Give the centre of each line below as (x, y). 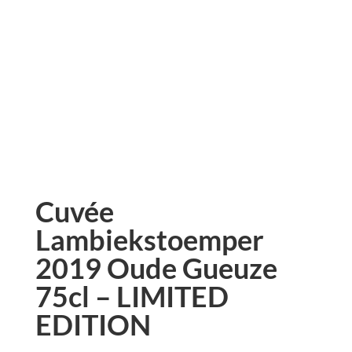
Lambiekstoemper (149, 239)
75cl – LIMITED (132, 296)
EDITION (93, 324)
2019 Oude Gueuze (156, 268)
